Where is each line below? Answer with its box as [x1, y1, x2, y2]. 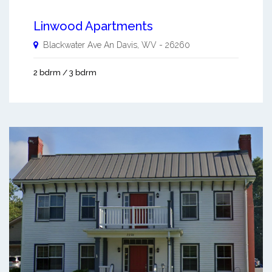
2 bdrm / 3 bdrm [33, 68, 97, 78]
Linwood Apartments [33, 19, 153, 34]
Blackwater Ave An [43, 40, 114, 50]
